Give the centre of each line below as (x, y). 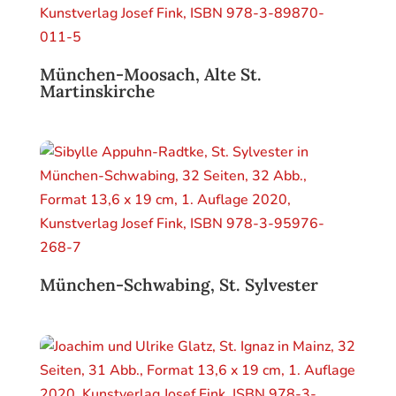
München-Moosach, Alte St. (150, 75)
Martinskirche (97, 91)
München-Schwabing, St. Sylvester (179, 285)
